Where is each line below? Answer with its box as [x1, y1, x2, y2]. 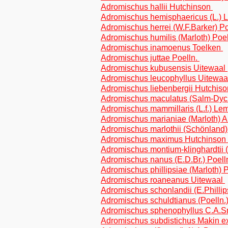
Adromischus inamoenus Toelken [101, 43, 223, 52]
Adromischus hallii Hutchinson [101, 3, 213, 11]
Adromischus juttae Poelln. [101, 53, 199, 62]
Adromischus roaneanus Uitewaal [101, 176, 225, 184]
